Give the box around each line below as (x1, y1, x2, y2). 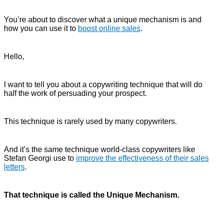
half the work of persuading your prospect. (4, 89, 147, 97)
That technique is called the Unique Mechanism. (4, 190, 179, 199)
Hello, (4, 52, 24, 61)
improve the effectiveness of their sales (76, 154, 209, 162)
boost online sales (78, 24, 140, 32)
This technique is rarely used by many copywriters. (4, 117, 177, 125)
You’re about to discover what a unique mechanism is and (4, 15, 201, 24)
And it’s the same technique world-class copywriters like (4, 145, 195, 154)
